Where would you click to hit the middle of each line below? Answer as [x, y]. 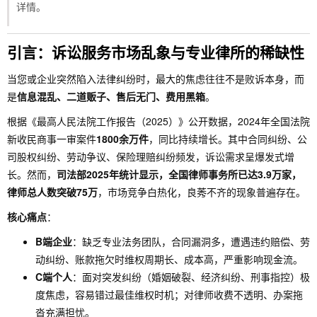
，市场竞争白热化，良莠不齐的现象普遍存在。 [202, 192]
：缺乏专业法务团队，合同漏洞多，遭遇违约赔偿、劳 [191, 241]
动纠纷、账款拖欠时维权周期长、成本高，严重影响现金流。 [169, 259]
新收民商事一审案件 [52, 139]
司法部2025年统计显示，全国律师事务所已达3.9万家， [179, 174]
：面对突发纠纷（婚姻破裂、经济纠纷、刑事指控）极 [191, 277]
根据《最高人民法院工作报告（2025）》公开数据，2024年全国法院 [158, 121]
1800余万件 [122, 139]
